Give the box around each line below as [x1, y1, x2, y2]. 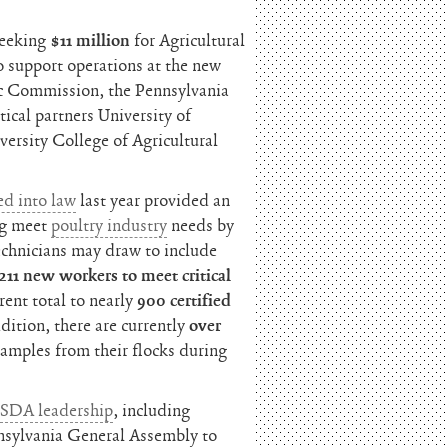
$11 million [50, 29, 131, 52]
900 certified [137, 289, 232, 312]
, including [113, 399, 191, 422]
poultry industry [51, 214, 168, 237]
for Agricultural [130, 29, 246, 52]
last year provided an [76, 189, 231, 212]
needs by [167, 214, 235, 237]
